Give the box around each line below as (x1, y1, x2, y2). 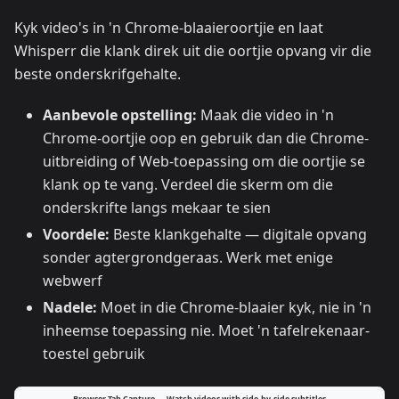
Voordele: (43, 224, 110, 244)
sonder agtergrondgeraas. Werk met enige (43, 248, 333, 267)
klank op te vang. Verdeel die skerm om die (43, 175, 333, 194)
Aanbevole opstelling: (43, 105, 197, 125)
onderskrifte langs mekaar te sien (43, 198, 271, 217)
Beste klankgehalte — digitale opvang (110, 224, 367, 244)
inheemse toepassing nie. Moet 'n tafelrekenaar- (43, 321, 370, 340)
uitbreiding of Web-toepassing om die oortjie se (43, 151, 365, 171)
